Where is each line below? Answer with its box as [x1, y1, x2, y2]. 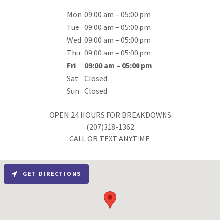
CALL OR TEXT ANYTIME [69, 133, 151, 143]
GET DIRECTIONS [23, 170, 82, 178]
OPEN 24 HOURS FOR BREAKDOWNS [49, 110, 171, 120]
